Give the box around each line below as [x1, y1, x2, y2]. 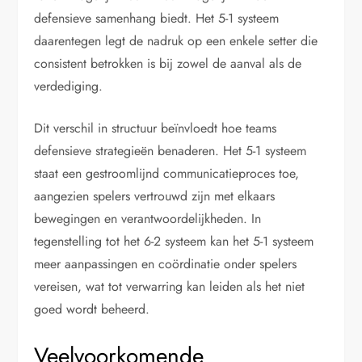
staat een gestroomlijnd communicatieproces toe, [34, 163, 300, 183]
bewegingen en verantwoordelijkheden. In [34, 208, 262, 228]
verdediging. [34, 76, 103, 95]
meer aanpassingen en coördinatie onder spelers [34, 254, 297, 273]
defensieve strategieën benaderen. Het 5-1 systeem [34, 141, 307, 160]
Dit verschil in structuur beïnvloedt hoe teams [34, 118, 277, 137]
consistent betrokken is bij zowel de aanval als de [34, 53, 302, 73]
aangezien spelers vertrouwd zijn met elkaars [34, 186, 276, 205]
